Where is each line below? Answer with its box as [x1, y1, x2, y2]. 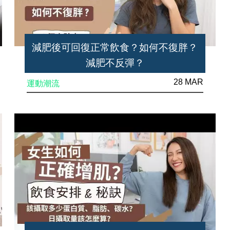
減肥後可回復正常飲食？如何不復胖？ [32, 42, 198, 53]
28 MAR [173, 77, 203, 86]
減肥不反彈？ [85, 57, 144, 68]
